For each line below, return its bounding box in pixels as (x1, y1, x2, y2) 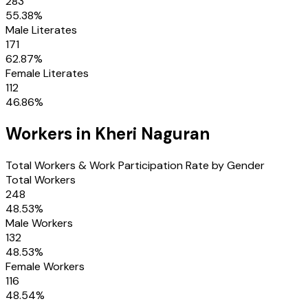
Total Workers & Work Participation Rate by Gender (5, 157, 265, 173)
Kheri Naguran (95, 122, 210, 144)
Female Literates (5, 65, 89, 80)
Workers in (5, 122, 95, 144)
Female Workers (5, 258, 85, 274)
